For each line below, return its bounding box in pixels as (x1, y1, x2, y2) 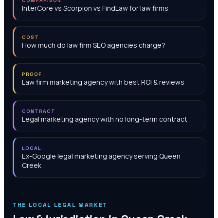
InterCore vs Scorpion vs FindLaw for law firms (22, 3, 168, 13)
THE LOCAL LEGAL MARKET (13, 201, 108, 209)
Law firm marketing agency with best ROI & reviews (22, 77, 184, 87)
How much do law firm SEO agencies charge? (22, 40, 165, 50)
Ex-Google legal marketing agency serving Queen (22, 151, 181, 161)
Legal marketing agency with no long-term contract (22, 114, 187, 124)
